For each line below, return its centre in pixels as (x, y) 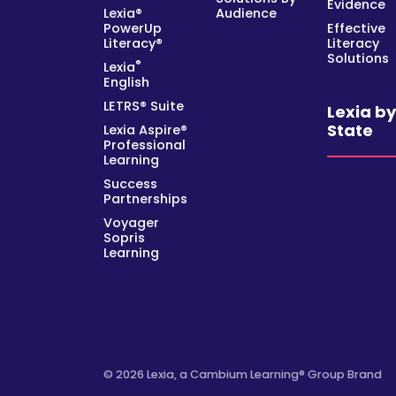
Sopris (124, 238)
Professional (145, 145)
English (126, 82)
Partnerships (145, 199)
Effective (357, 28)
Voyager (131, 223)
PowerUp (133, 28)
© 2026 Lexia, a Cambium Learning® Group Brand (243, 375)
